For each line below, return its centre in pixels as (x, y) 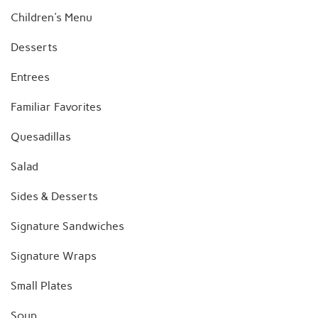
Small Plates (42, 286)
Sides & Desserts (54, 197)
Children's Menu (51, 18)
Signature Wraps (54, 256)
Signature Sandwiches (67, 226)
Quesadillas (41, 137)
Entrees (30, 77)
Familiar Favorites (56, 107)
